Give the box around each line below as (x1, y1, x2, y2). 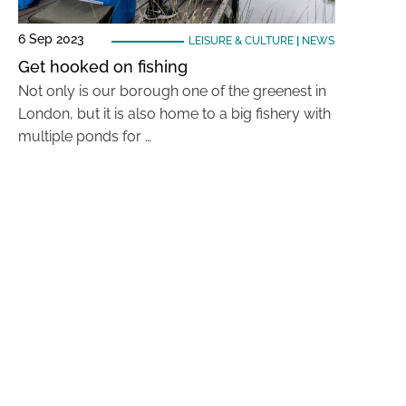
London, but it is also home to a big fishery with (18, 105, 331, 122)
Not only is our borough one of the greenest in (18, 82, 326, 100)
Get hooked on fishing (18, 57, 188, 76)
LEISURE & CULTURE (188, 34, 294, 47)
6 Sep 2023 (18, 32, 84, 46)
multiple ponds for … (18, 128, 151, 145)
